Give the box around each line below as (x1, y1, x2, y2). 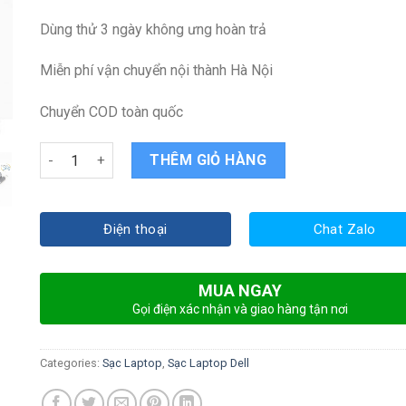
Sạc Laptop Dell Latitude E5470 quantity (39, 143, 287, 159)
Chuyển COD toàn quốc (40, 103, 183, 121)
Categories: (40, 356, 102, 371)
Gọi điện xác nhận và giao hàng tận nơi (131, 302, 348, 317)
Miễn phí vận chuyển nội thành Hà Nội (40, 62, 273, 80)
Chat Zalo (313, 220, 376, 237)
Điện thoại (103, 220, 168, 237)
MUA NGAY (198, 281, 282, 301)
